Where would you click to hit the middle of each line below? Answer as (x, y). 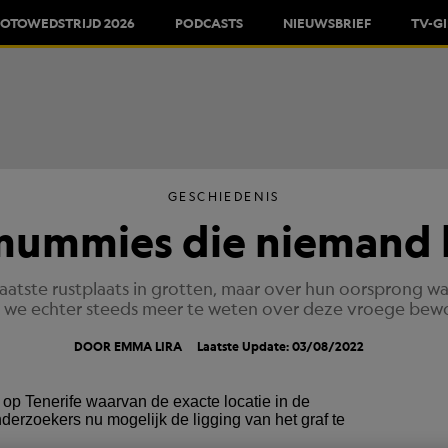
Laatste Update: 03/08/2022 (280, 346)
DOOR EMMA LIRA (128, 346)
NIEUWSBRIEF (327, 21)
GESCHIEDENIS (224, 196)
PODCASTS (209, 21)
